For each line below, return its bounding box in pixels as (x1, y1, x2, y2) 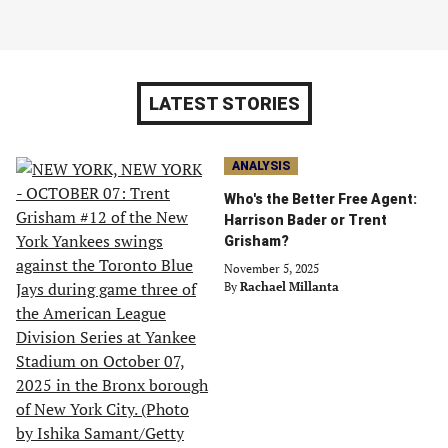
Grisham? (224, 233, 289, 249)
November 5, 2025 (224, 261, 319, 276)
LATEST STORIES (148, 93, 300, 114)
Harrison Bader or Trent (224, 212, 387, 228)
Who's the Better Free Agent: (224, 191, 417, 207)
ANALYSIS (232, 159, 290, 173)
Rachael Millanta (240, 279, 339, 294)
